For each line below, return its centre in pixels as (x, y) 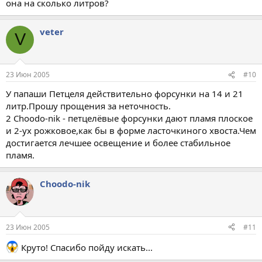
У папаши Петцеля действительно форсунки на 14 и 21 (125, 94)
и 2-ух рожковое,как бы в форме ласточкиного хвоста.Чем (131, 130)
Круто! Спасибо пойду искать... (86, 247)
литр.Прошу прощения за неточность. (88, 106)
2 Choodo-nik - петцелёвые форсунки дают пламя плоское (129, 118)
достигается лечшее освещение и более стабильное (118, 143)
